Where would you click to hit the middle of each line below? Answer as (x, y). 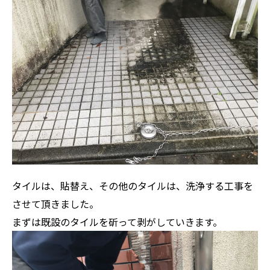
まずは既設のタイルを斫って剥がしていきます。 (117, 221)
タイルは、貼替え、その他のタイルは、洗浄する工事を (133, 185)
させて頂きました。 (55, 203)
